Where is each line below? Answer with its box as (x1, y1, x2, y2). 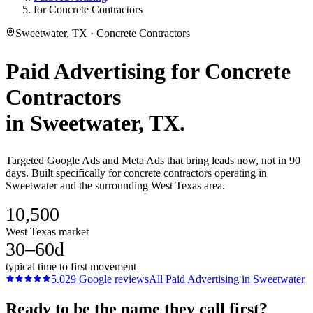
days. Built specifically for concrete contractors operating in (6, 167, 267, 180)
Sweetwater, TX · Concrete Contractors (15, 27, 190, 39)
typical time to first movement (6, 261, 136, 273)
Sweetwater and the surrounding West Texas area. (6, 180, 225, 192)
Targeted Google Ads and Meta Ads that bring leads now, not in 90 (6, 154, 300, 167)
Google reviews (76, 273, 149, 286)
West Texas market (6, 226, 89, 238)
